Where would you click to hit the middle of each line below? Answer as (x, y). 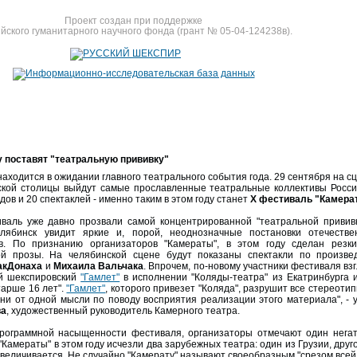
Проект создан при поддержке (133, 21)
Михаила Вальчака (98, 266)
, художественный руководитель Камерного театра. (123, 311)
